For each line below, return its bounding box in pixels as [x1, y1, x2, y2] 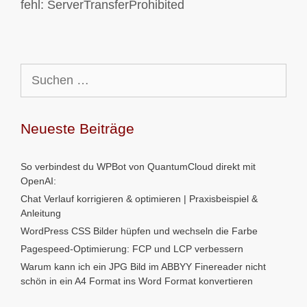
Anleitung [21, 208, 61, 219]
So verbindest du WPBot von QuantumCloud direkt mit [21, 161, 256, 172]
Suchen [20, 64, 53, 75]
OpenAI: [21, 175, 56, 186]
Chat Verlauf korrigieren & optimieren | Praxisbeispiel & [21, 193, 258, 204]
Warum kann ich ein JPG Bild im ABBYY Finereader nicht [21, 261, 266, 272]
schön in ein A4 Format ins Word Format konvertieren [21, 275, 253, 286]
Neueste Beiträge [21, 121, 134, 136]
